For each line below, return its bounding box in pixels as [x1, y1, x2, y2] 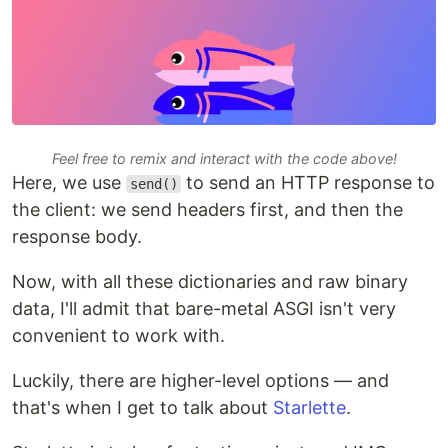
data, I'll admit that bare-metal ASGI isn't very [12, 297, 396, 319]
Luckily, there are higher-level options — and [12, 369, 389, 391]
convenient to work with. [12, 324, 225, 346]
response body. [12, 225, 142, 247]
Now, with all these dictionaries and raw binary [12, 270, 408, 292]
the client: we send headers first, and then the [12, 198, 403, 220]
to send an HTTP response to [181, 171, 436, 193]
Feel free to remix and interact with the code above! [51, 149, 397, 167]
